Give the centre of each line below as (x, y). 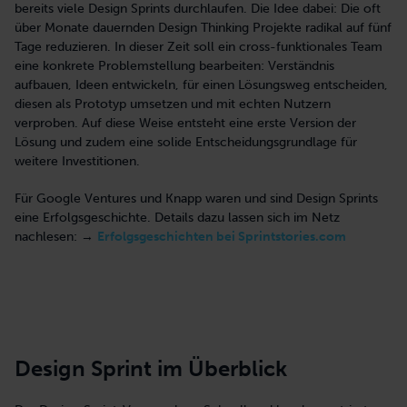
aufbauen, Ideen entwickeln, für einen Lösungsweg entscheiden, (201, 84)
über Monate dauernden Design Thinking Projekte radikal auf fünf (203, 27)
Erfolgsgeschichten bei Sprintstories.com (222, 236)
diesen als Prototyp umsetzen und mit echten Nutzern (173, 104)
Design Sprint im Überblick (151, 368)
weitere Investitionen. (77, 161)
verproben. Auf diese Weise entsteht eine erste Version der (185, 123)
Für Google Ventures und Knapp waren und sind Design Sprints (196, 198)
